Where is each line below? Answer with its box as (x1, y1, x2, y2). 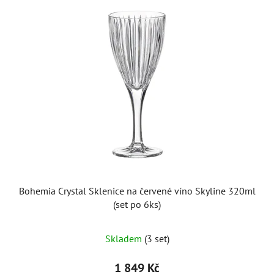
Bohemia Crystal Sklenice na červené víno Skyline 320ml (18, 184, 256, 197)
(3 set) (144, 232, 169, 245)
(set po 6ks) (113, 198, 161, 210)
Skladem (105, 232, 144, 245)
